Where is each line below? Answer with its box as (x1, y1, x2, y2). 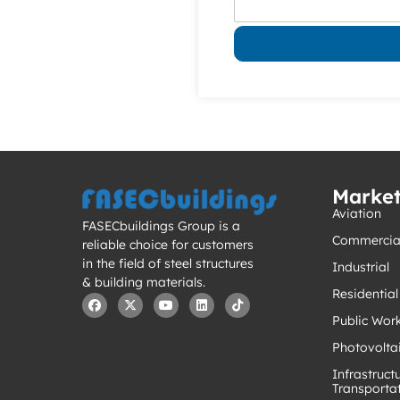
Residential (332, 285, 398, 302)
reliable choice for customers (82, 237, 254, 254)
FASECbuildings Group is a (82, 218, 240, 235)
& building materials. (82, 274, 205, 291)
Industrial (332, 258, 389, 275)
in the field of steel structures (82, 255, 254, 272)
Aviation (332, 204, 381, 221)
